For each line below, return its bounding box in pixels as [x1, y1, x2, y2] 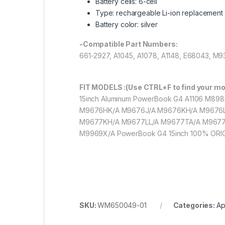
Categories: [173, 200, 216, 209]
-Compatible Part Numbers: [79, 40, 178, 48]
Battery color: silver [95, 20, 158, 29]
